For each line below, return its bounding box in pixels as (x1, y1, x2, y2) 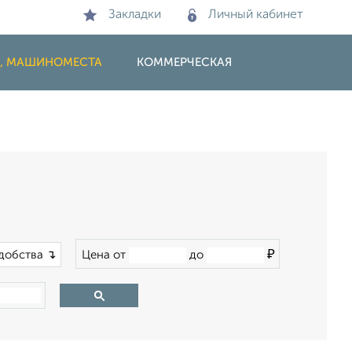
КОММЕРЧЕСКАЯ (137, 57, 232, 68)
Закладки (108, 9, 161, 21)
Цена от (82, 249, 129, 261)
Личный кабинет (208, 9, 303, 21)
